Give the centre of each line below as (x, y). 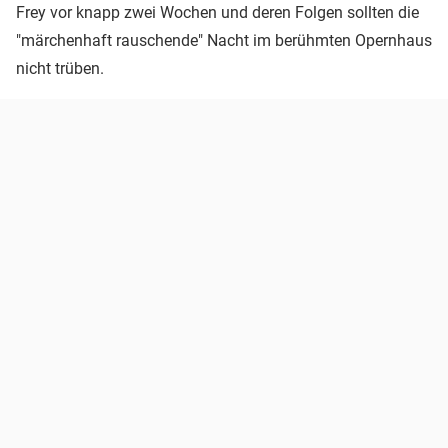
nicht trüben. (60, 68)
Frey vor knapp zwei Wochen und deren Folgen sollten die (217, 12)
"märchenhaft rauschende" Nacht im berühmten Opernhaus (224, 40)
